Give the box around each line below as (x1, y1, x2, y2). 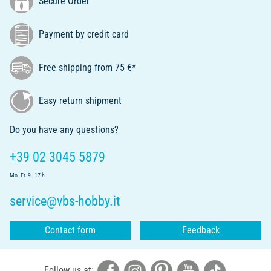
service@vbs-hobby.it (10, 194, 120, 209)
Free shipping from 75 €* (36, 61, 136, 73)
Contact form (44, 224, 96, 237)
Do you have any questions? (10, 124, 119, 136)
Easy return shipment (36, 94, 122, 106)
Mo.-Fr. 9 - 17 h (10, 172, 45, 179)
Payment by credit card (36, 28, 129, 40)
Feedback (181, 224, 220, 237)
